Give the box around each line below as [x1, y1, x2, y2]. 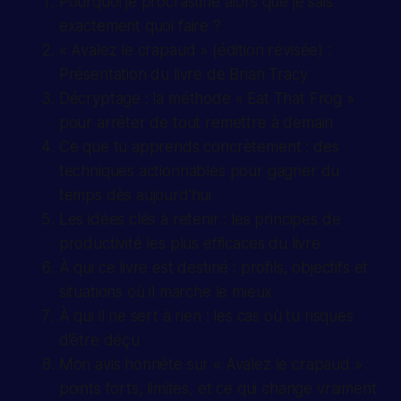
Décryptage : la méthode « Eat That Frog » [58, 90, 354, 108]
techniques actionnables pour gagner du [58, 162, 340, 181]
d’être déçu [58, 331, 140, 350]
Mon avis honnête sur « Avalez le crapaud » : [58, 355, 371, 374]
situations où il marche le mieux [58, 283, 273, 302]
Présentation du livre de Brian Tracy [58, 65, 308, 84]
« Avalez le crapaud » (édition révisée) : [58, 41, 331, 60]
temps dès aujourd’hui [58, 186, 212, 205]
